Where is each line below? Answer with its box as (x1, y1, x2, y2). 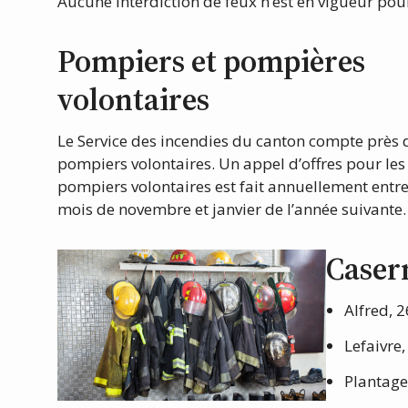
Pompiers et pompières (56, 40, 365, 83)
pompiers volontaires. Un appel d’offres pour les (56, 153, 405, 175)
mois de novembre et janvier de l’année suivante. (56, 199, 406, 220)
